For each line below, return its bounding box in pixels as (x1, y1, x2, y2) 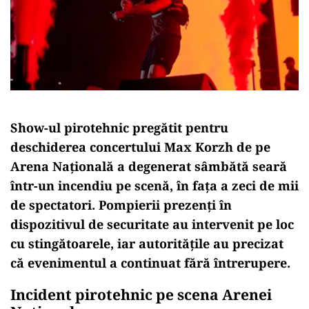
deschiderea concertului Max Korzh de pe (10, 138, 270, 155)
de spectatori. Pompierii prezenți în (10, 196, 232, 213)
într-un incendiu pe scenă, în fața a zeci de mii (10, 177, 299, 194)
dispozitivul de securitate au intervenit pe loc (10, 215, 294, 232)
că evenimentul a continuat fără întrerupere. (10, 254, 290, 271)
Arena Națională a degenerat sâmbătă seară (10, 157, 287, 175)
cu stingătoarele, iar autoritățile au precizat (10, 235, 283, 252)
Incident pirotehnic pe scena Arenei (10, 284, 272, 304)
